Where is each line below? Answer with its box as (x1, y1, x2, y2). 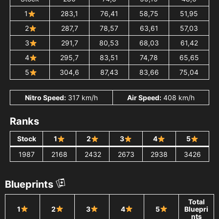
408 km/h (161, 93, 195, 102)
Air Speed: (127, 93, 161, 102)
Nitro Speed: (25, 93, 66, 102)
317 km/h (66, 93, 98, 102)
